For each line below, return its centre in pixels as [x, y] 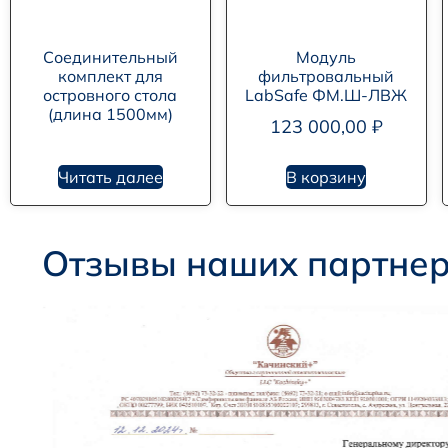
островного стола [110, 95]
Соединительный [110, 57]
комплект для [110, 76]
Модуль [326, 57]
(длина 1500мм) [110, 114]
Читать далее [110, 177]
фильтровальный [326, 76]
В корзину [326, 177]
